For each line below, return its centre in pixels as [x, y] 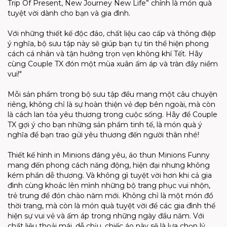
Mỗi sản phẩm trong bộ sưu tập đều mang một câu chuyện [112, 94]
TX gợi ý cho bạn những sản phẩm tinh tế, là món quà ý [105, 125]
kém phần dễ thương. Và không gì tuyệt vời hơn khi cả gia [110, 175]
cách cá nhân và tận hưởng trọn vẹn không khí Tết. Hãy [105, 54]
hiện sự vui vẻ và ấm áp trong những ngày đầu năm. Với [106, 216]
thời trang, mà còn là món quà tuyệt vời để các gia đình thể [111, 206]
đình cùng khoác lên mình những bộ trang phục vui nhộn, [109, 185]
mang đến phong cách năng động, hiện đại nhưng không [109, 165]
